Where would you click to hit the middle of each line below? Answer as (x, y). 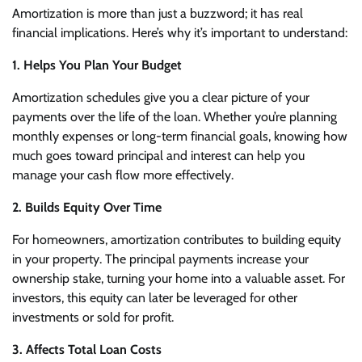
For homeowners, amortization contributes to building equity (177, 239)
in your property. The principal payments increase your (160, 259)
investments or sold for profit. (93, 317)
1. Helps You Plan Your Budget (99, 65)
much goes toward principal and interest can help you (158, 155)
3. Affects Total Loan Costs (88, 349)
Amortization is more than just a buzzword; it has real (158, 13)
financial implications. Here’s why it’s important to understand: (180, 32)
